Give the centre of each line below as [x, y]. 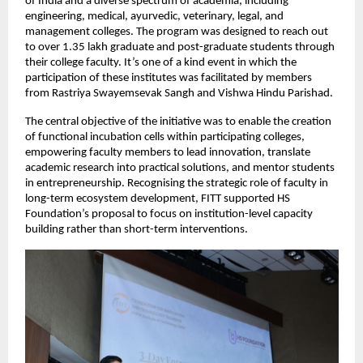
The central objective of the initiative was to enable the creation [179, 122]
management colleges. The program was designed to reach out [177, 32]
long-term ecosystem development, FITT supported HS [158, 199]
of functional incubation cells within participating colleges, [165, 138]
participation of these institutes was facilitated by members [169, 79]
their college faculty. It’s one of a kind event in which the [161, 63]
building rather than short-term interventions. [137, 230]
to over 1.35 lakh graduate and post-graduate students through [180, 48]
